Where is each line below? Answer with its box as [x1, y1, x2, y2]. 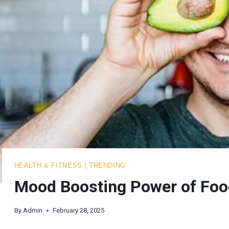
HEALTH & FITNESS [14, 162, 82, 170]
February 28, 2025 [52, 206, 104, 214]
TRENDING [88, 162, 126, 170]
